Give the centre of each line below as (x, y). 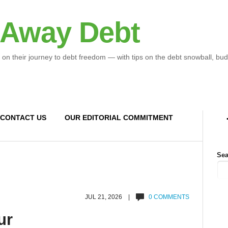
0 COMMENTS (169, 197)
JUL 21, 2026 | (111, 197)
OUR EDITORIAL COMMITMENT (119, 118)
